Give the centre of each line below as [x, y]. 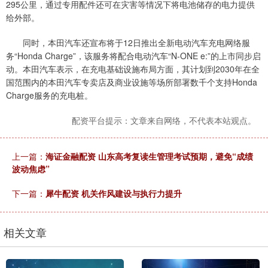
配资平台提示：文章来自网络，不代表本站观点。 [164, 121]
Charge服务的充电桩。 [49, 95]
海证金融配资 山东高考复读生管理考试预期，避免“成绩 [149, 156]
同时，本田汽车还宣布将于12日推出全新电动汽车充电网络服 [128, 43]
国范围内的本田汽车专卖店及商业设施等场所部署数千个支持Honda [132, 82]
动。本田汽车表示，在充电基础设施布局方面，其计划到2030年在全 [133, 69]
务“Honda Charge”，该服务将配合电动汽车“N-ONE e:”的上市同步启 [133, 56]
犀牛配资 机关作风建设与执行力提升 [114, 194]
